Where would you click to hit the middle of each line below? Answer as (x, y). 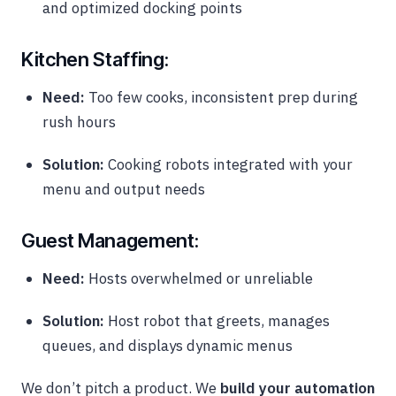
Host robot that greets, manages (217, 321)
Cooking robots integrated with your (228, 165)
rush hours (79, 122)
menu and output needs (124, 190)
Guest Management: (110, 241)
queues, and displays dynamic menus (168, 346)
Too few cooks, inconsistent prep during (221, 98)
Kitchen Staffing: (95, 60)
